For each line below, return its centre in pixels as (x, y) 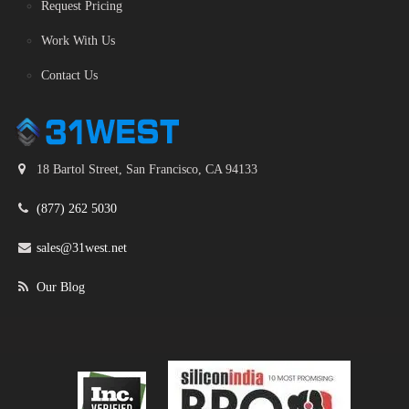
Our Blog (61, 288)
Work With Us (78, 41)
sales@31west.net (82, 248)
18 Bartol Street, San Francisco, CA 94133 (147, 170)
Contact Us (69, 76)
